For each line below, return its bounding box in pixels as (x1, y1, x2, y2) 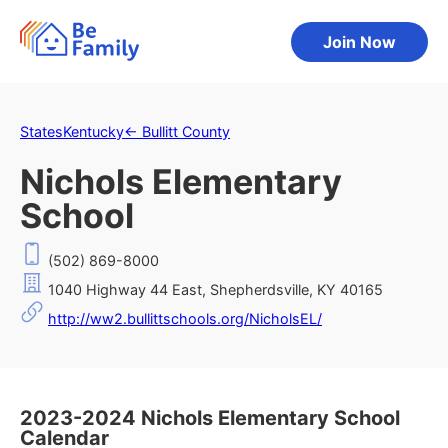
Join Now (323, 31, 396, 52)
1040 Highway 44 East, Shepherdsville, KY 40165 (44, 281, 383, 298)
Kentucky (63, 123, 124, 140)
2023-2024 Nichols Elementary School (20, 406, 400, 430)
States (20, 123, 63, 140)
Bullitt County (142, 123, 230, 140)
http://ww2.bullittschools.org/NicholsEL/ (48, 310, 322, 327)
